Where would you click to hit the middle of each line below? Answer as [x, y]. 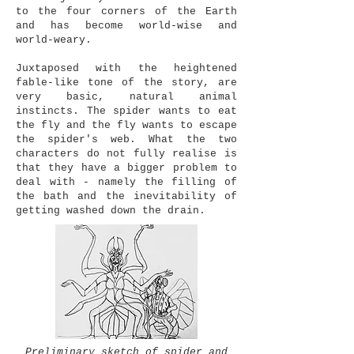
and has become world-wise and [126, 26]
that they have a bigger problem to [126, 168]
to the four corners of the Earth [126, 11]
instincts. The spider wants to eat [126, 111]
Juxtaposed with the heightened [126, 68]
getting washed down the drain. [111, 211]
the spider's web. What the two [126, 139]
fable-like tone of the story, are [126, 83]
